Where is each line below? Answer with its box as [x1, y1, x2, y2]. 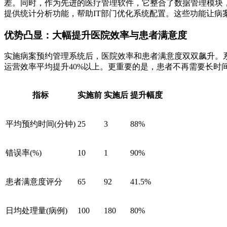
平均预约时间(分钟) [6, 120, 75, 129]
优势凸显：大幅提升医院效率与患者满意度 [4, 29, 187, 41]
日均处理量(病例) [6, 206, 67, 215]
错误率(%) [6, 148, 42, 158]
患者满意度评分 [6, 177, 62, 186]
